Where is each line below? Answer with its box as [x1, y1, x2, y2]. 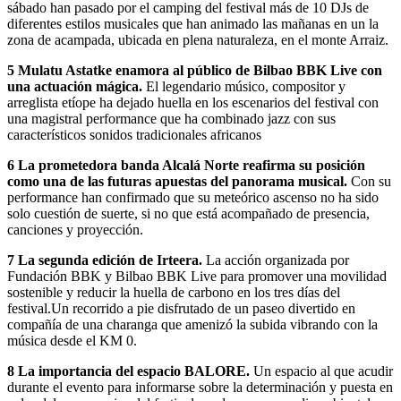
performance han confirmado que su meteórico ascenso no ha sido [7, 190, 379, 206]
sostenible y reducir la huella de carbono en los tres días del [7, 285, 340, 301]
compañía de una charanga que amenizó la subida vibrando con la [7, 317, 378, 333]
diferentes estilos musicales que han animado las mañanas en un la [7, 16, 379, 32]
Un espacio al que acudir [253, 363, 393, 380]
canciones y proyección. [7, 222, 143, 238]
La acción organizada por [206, 252, 349, 269]
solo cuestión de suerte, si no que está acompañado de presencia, [7, 206, 370, 222]
